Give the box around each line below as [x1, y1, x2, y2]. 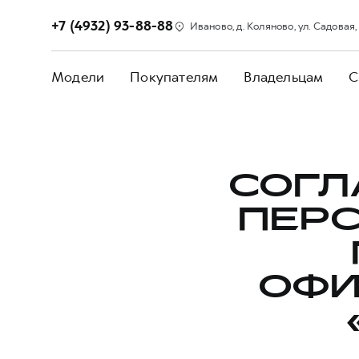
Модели [51, 68, 105, 86]
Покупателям [130, 68, 219, 86]
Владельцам [244, 68, 324, 86]
